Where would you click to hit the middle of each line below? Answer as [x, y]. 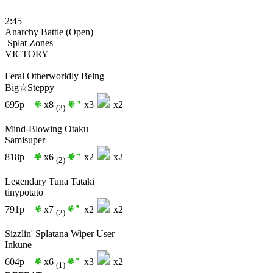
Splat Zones [29, 43]
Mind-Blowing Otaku [47, 129]
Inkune [18, 245]
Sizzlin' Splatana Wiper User [60, 234]
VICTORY [27, 54]
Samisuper [25, 140]
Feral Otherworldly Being [55, 76]
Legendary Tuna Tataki [50, 182]
